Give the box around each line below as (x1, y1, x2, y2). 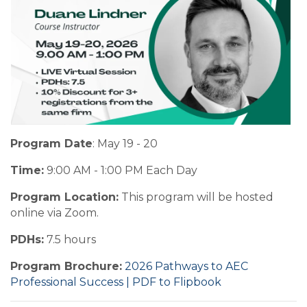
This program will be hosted (119, 191, 273, 204)
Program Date (10, 137, 93, 151)
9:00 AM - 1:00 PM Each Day (44, 164, 197, 177)
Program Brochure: (10, 260, 122, 273)
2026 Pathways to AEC (125, 260, 248, 273)
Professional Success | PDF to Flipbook (10, 275, 221, 289)
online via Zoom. (10, 206, 99, 220)
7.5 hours (44, 233, 96, 247)
